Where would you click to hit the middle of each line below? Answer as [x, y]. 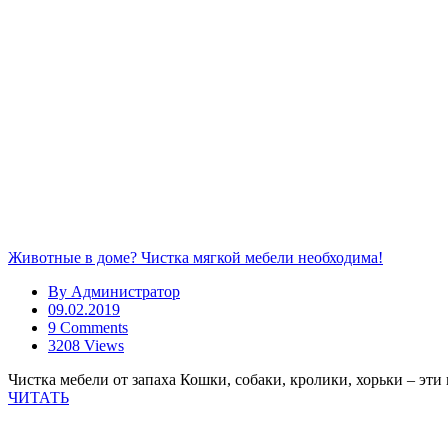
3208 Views [86, 345]
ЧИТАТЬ [38, 397]
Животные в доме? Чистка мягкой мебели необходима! [195, 257]
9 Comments [88, 327]
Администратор [125, 291]
